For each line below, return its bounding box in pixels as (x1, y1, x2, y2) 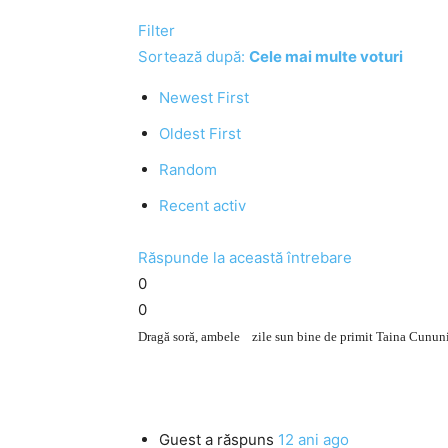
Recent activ (159, 196, 246, 215)
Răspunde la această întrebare (138, 248, 352, 267)
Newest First (159, 88, 249, 107)
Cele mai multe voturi (249, 47, 403, 66)
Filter (138, 21, 175, 40)
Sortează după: (138, 47, 249, 66)
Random (159, 160, 217, 179)
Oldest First (159, 124, 241, 143)
